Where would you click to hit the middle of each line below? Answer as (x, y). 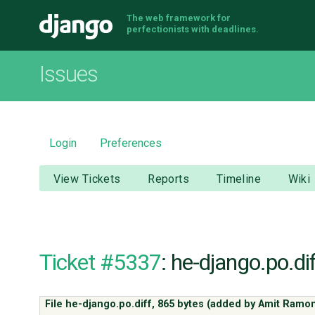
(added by (231, 304)
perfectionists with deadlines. (193, 29)
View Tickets (87, 179)
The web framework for (179, 18)
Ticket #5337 (100, 262)
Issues (69, 74)
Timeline (239, 179)
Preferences (131, 143)
